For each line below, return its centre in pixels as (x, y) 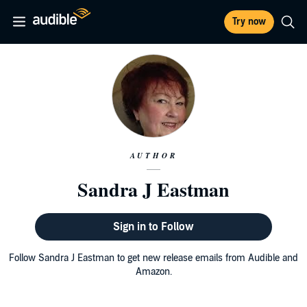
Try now (249, 22)
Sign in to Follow (153, 227)
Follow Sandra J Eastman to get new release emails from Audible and (153, 258)
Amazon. (153, 272)
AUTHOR (153, 156)
